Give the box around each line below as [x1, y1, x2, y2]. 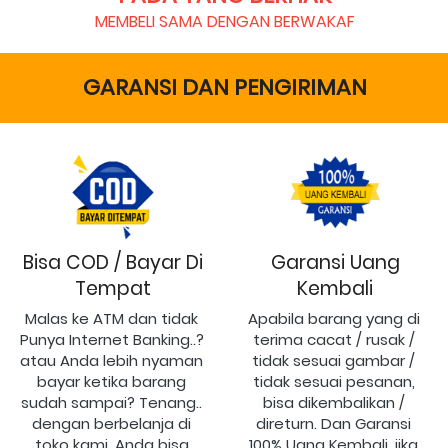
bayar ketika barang [37, 370, 186, 392]
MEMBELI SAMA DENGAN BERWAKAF [94, 9, 355, 33]
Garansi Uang [270, 248, 400, 276]
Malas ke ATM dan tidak [25, 307, 198, 329]
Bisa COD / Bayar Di [23, 248, 203, 276]
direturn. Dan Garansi [256, 412, 411, 434]
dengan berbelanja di [32, 412, 191, 434]
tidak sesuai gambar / [252, 349, 415, 371]
